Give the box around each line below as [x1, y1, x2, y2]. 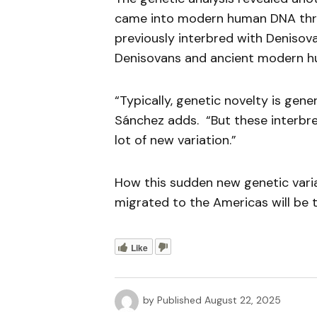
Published [157, 294, 202, 307]
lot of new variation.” [115, 132, 236, 149]
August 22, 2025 [204, 294, 281, 307]
